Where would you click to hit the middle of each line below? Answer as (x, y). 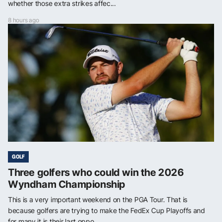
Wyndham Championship (67, 185)
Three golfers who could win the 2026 (96, 173)
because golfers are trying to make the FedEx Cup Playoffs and (107, 211)
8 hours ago (24, 20)
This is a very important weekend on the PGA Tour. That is (98, 200)
